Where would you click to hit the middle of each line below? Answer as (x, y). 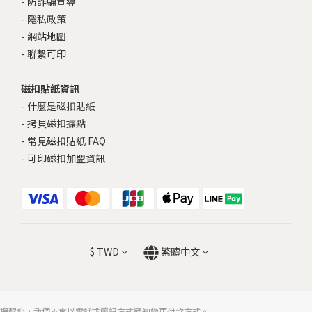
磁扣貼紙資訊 (50, 88)
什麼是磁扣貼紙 (61, 106)
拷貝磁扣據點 (56, 123)
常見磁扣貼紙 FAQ (67, 141)
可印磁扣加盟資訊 (66, 158)
